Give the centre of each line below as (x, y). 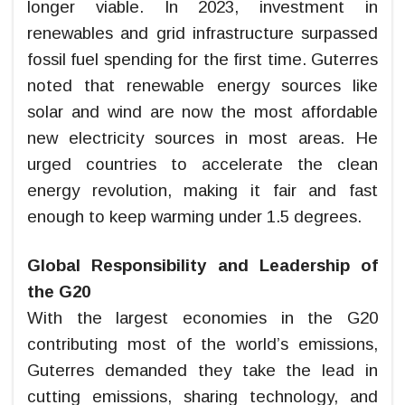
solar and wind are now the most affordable (202, 111)
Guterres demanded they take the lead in (202, 370)
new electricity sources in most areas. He (202, 137)
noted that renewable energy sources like (202, 85)
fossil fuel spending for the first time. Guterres (202, 59)
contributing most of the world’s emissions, (202, 344)
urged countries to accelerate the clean (202, 164)
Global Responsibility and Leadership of (202, 265)
